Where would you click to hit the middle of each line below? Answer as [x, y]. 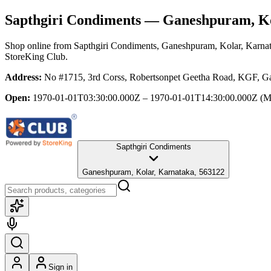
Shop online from [39, 45]
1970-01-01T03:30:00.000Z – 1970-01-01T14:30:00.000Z [145, 97]
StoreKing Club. [36, 56]
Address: [23, 77]
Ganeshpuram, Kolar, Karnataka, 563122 [153, 172]
